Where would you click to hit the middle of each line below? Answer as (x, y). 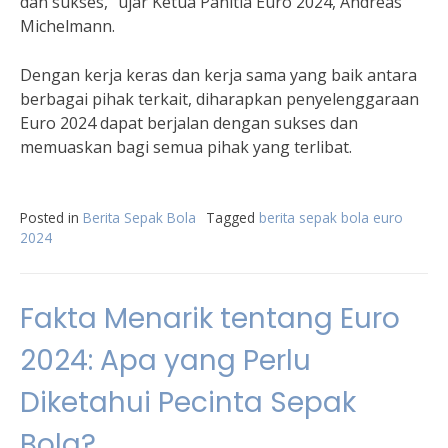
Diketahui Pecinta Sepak (188, 402)
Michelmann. (67, 26)
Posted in (51, 217)
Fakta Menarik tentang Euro (210, 318)
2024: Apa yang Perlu (165, 360)
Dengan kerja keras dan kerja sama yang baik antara (218, 75)
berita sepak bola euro (331, 217)
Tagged (232, 217)
